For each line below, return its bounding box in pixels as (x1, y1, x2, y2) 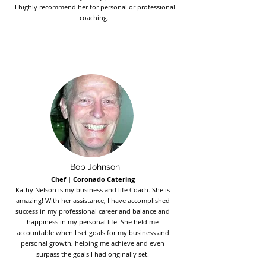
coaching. (80, 13, 110, 22)
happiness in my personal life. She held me (27, 217, 159, 226)
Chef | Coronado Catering (50, 175, 135, 183)
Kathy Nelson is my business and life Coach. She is (15, 185, 170, 194)
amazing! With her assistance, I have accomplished (15, 196, 170, 205)
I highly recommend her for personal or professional (15, 2, 175, 11)
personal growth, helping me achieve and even (21, 239, 164, 248)
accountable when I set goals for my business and (16, 228, 169, 237)
